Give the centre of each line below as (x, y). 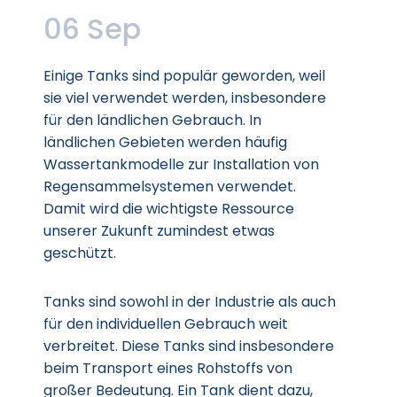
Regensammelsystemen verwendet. (170, 187)
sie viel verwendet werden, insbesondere (185, 98)
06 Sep (92, 29)
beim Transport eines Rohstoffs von (168, 368)
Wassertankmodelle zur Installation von (181, 164)
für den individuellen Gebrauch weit (166, 324)
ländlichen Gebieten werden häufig (165, 142)
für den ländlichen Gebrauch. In (152, 120)
